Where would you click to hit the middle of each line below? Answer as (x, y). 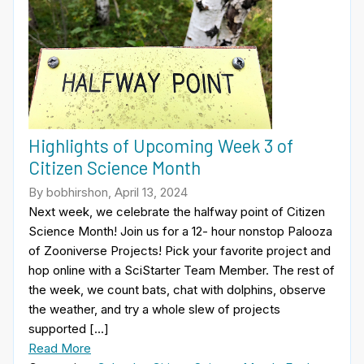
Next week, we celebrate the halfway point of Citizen (177, 211)
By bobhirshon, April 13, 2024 (108, 192)
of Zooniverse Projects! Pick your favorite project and (180, 250)
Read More (60, 348)
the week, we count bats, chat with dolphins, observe (177, 289)
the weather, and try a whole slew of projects (154, 309)
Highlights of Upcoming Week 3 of (161, 146)
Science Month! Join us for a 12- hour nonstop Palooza (180, 231)
